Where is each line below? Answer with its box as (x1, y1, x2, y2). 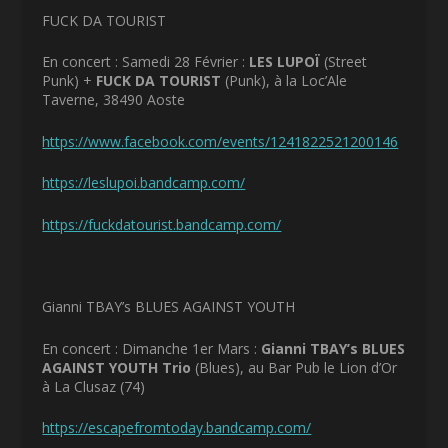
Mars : (213, 338, 262, 358)
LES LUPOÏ (249, 52, 325, 72)
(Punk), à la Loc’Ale (225, 71, 348, 91)
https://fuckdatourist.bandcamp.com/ (42, 214, 282, 234)
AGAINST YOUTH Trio (42, 357, 196, 377)
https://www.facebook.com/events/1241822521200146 (42, 131, 399, 151)
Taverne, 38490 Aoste (42, 90, 186, 110)
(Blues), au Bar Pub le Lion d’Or (195, 357, 398, 377)
